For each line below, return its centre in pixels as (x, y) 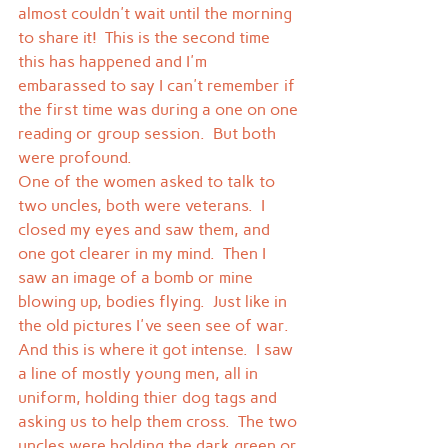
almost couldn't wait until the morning (157, 13)
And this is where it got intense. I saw (157, 349)
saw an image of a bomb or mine (137, 277)
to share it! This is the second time (146, 37)
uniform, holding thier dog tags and (149, 397)
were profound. (75, 157)
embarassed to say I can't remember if (158, 85)
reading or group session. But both (149, 133)
